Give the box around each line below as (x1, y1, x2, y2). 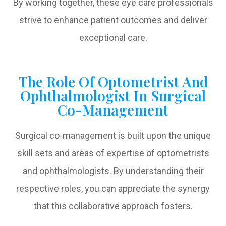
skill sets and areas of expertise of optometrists (17, 148, 209, 159)
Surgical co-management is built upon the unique (15, 130, 211, 141)
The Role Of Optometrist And (18, 72, 208, 91)
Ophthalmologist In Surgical (20, 86, 206, 105)
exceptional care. (79, 32, 147, 43)
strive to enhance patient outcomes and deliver (19, 15, 207, 26)
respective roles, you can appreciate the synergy (16, 183, 210, 194)
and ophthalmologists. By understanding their (22, 165, 204, 177)
